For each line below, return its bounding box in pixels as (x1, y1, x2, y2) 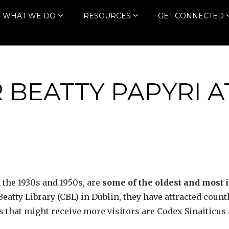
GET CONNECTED (158, 11, 224, 20)
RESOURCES (83, 11, 131, 20)
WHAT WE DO (2, 11, 56, 20)
